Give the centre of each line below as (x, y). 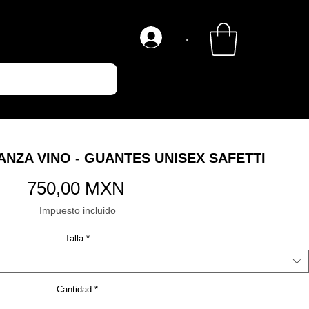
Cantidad (74, 289)
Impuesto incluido (77, 210)
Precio (149, 188)
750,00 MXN (76, 188)
